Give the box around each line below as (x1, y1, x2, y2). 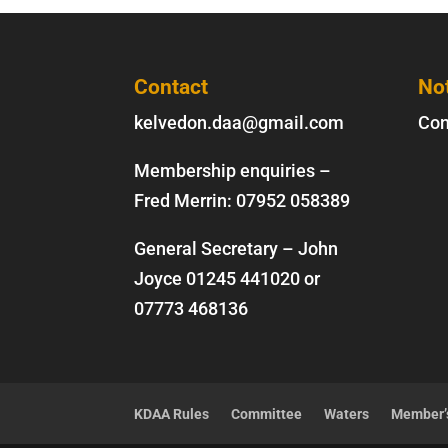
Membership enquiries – (134, 160, 332, 182)
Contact (134, 75, 209, 100)
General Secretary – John (134, 238, 339, 260)
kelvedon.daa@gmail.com (134, 112, 345, 134)
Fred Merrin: (134, 190, 237, 212)
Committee (231, 406, 303, 423)
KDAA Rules (134, 406, 210, 423)
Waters (324, 406, 370, 423)
